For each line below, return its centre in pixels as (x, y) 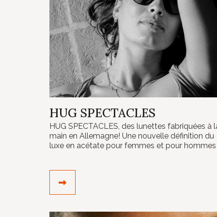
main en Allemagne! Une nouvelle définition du (132, 136)
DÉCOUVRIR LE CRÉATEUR (117, 182)
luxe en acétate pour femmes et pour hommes (133, 146)
